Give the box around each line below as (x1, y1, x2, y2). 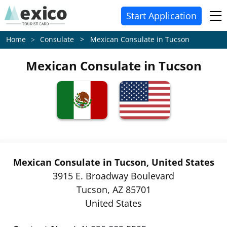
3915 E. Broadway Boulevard (53, 170, 174, 182)
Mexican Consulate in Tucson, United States (13, 156, 214, 168)
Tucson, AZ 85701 (76, 183, 151, 196)
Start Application (126, 10, 197, 22)
